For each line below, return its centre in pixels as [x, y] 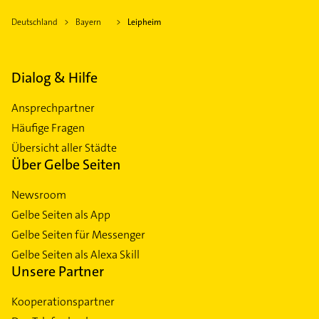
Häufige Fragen [48, 127]
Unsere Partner [58, 271]
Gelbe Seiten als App [61, 214]
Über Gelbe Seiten [66, 164]
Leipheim [145, 22]
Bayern [88, 22]
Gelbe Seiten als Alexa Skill [75, 254]
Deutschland [35, 22]
